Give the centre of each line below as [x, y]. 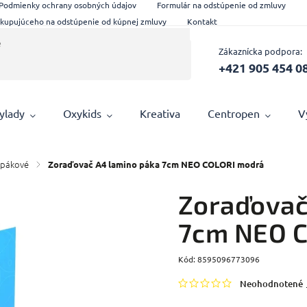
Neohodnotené [271, 284]
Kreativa [160, 113]
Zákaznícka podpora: [260, 51]
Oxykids [83, 113]
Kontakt [202, 21]
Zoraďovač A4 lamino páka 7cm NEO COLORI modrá [156, 164]
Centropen [234, 113]
